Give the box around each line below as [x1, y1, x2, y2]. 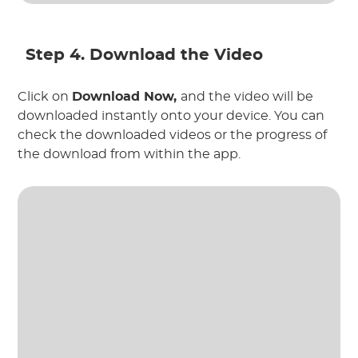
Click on [18, 90, 73, 104]
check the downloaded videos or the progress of [18, 129, 328, 142]
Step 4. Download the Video [26, 47, 264, 64]
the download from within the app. [18, 148, 241, 161]
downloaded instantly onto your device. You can [18, 109, 325, 123]
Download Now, [72, 90, 181, 104]
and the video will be [181, 90, 314, 104]
